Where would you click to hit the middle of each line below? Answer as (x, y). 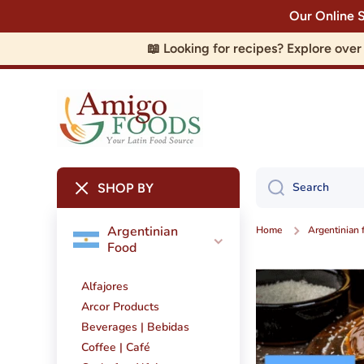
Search (310, 188)
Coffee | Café (116, 348)
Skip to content (64, 19)
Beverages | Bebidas (135, 327)
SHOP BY (126, 188)
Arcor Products (120, 307)
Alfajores (105, 287)
